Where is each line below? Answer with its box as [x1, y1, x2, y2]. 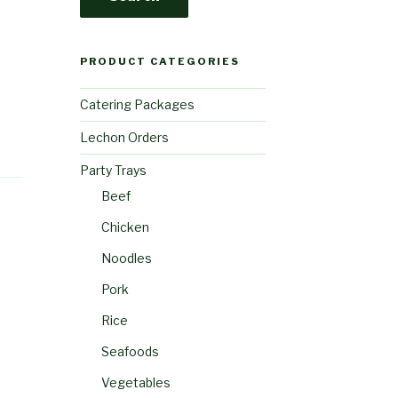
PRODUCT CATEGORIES [79, 55, 240, 68]
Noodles [100, 251, 152, 267]
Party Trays [79, 163, 147, 179]
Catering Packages [79, 97, 195, 113]
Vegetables [100, 375, 171, 391]
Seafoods [100, 344, 159, 360]
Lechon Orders [79, 130, 169, 146]
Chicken [100, 219, 149, 235]
